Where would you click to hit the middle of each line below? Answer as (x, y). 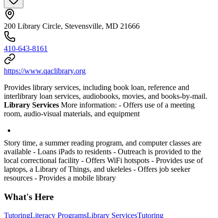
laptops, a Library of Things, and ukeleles (69, 169)
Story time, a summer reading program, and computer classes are (103, 143)
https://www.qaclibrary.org (45, 71)
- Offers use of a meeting (157, 105)
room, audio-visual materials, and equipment (72, 114)
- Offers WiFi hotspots (116, 160)
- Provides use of (177, 160)
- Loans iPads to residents (72, 152)
